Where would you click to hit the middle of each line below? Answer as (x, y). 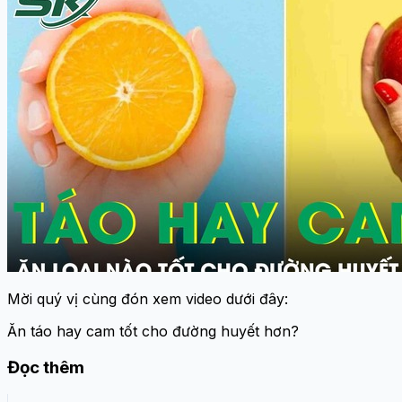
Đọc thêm (46, 368)
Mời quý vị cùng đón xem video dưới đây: (148, 299)
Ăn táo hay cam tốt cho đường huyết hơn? (153, 332)
